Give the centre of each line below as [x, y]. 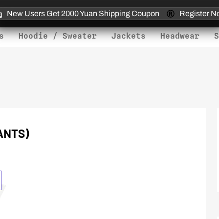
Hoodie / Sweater [57, 36]
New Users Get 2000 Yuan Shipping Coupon [83, 13]
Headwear [180, 36]
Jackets [128, 36]
